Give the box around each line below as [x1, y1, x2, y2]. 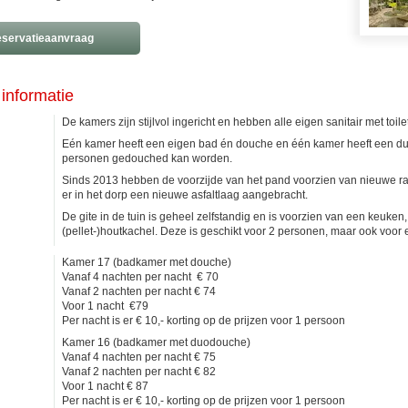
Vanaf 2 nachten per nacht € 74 [62, 285, 216, 298]
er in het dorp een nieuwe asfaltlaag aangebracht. [62, 189, 308, 201]
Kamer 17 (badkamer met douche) [62, 256, 231, 269]
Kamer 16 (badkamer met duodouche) [62, 336, 250, 349]
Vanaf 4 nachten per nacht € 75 [62, 351, 216, 363]
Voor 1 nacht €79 [62, 300, 148, 312]
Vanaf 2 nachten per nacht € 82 [62, 365, 216, 378]
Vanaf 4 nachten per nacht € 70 [62, 270, 221, 283]
